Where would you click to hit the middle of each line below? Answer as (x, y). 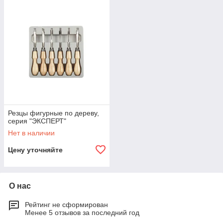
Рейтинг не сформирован (66, 205)
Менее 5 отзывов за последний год (82, 213)
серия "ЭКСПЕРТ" (37, 121)
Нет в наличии (31, 133)
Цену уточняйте (35, 150)
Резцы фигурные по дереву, (54, 113)
